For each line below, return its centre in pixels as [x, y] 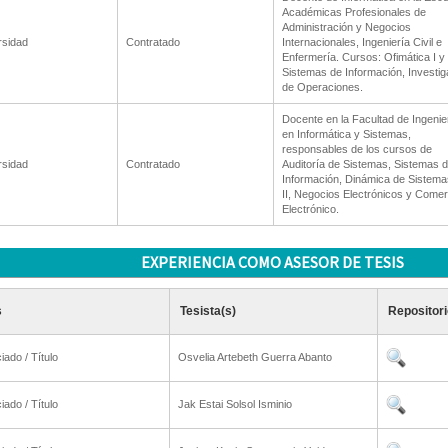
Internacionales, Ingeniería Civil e [361, 42]
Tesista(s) [207, 311]
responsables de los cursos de [356, 149]
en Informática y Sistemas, [346, 134]
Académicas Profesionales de [353, 12]
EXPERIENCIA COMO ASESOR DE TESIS [273, 262]
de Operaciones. [322, 87]
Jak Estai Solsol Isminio [234, 404]
